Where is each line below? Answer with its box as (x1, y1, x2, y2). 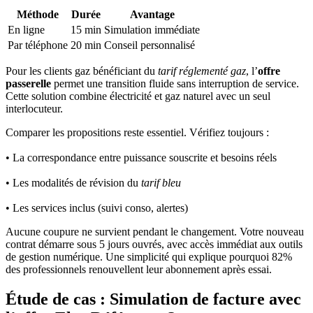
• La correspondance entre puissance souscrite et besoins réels (6, 152, 277, 164)
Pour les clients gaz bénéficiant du (6, 65, 158, 78)
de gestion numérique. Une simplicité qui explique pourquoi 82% (6, 251, 292, 263)
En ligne (8, 24, 45, 36)
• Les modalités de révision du (6, 177, 141, 189)
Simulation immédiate (104, 24, 200, 36)
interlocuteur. (6, 103, 63, 115)
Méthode (17, 8, 59, 21)
